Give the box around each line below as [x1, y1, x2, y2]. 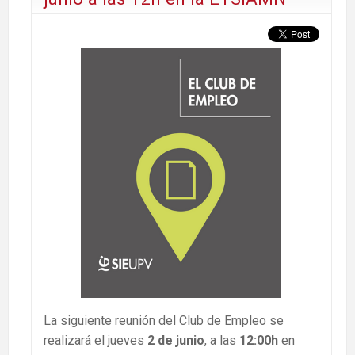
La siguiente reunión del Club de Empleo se [44, 312, 284, 328]
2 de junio [147, 332, 204, 348]
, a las [204, 332, 239, 348]
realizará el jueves [44, 332, 147, 348]
